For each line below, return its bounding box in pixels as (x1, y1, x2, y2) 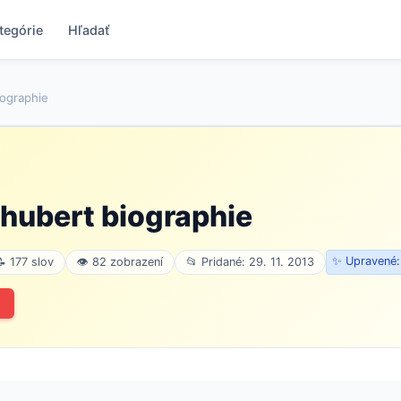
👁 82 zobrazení (77, 255, 163, 269)
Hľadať (68, 21, 110, 38)
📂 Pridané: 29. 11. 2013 (186, 255, 314, 269)
